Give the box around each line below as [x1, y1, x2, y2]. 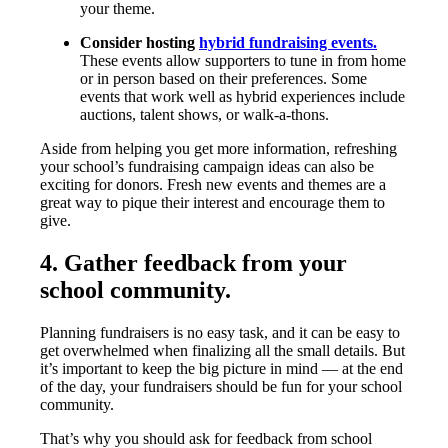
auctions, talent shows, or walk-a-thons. [80, 105, 329, 123]
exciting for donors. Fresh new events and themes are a [40, 175, 386, 193]
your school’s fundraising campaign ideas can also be [40, 157, 374, 175]
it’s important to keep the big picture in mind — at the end [40, 359, 403, 377]
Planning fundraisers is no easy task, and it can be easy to [40, 323, 400, 341]
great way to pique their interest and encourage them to [40, 193, 385, 211]
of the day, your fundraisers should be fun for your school [40, 377, 402, 395]
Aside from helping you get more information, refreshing [40, 139, 397, 157]
